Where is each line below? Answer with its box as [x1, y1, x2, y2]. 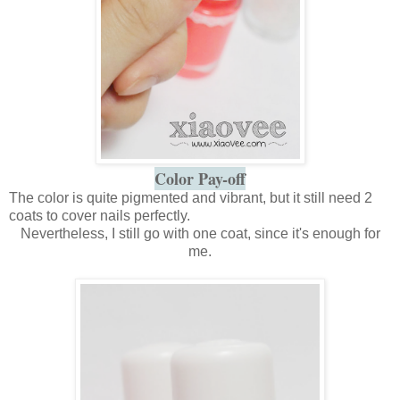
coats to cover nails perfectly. [9, 207, 190, 223]
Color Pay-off [154, 166, 246, 190]
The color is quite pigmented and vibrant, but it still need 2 [9, 189, 372, 205]
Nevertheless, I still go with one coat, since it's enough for [20, 225, 380, 241]
